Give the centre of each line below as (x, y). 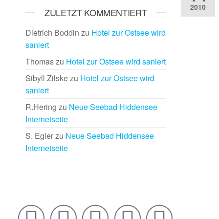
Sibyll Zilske (47, 78)
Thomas (40, 61)
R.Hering (41, 107)
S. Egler (39, 136)
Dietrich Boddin (52, 33)
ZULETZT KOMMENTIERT (96, 12)
